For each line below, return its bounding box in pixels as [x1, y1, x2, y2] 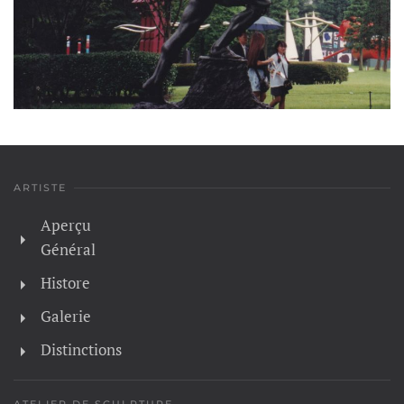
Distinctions [41, 339, 122, 361]
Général [41, 239, 96, 261]
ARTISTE [14, 181, 67, 195]
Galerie [41, 306, 91, 327]
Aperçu [41, 215, 91, 236]
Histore [41, 272, 90, 294]
